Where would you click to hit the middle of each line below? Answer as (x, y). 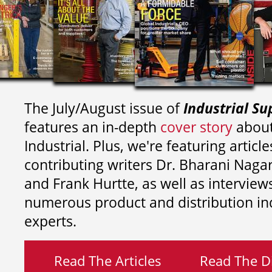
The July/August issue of (104, 108)
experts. (50, 221)
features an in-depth (92, 127)
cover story (196, 127)
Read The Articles (107, 260)
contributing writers (90, 165)
